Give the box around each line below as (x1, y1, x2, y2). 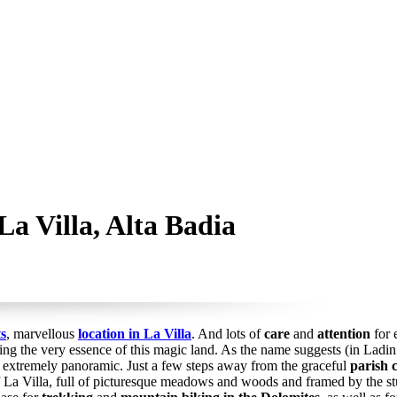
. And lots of (191, 326, 264, 342)
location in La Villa (78, 326, 191, 342)
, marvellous (6, 326, 78, 342)
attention (317, 326, 370, 342)
